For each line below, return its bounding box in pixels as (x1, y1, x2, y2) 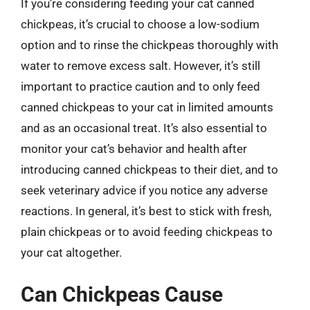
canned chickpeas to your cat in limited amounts (21, 100, 273, 114)
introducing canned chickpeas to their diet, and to (21, 162, 278, 176)
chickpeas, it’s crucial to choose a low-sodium (21, 17, 259, 31)
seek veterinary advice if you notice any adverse (21, 183, 268, 197)
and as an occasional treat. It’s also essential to (21, 120, 267, 135)
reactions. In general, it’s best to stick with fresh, (21, 203, 271, 218)
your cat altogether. (21, 245, 122, 259)
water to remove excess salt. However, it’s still (21, 58, 260, 73)
